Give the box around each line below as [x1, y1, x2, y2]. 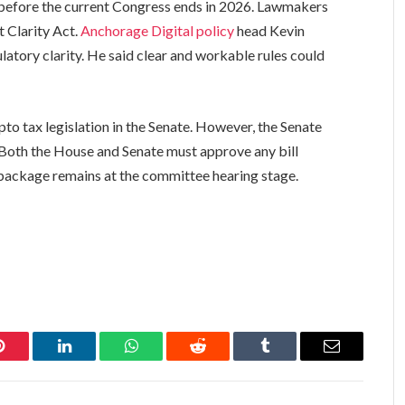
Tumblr [263, 351, 312, 368]
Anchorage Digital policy [80, 22, 238, 40]
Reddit [196, 351, 240, 368]
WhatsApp [129, 351, 200, 368]
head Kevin [237, 22, 306, 40]
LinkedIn [62, 351, 123, 368]
